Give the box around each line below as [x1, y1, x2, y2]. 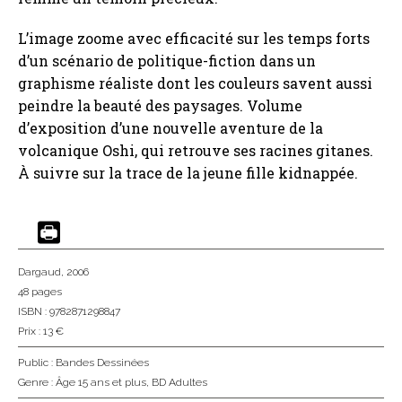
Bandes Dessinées [56, 356, 149, 370]
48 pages [18, 285, 62, 299]
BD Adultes [152, 376, 207, 389]
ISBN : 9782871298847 [18, 305, 120, 319]
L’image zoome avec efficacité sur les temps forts [18, 29, 370, 48]
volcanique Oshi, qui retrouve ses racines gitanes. [18, 141, 373, 161]
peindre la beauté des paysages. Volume [18, 96, 302, 116]
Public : [18, 356, 56, 370]
